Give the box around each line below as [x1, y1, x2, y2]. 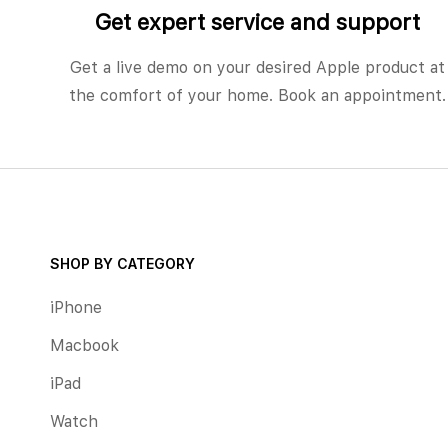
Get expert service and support [94, 8, 420, 35]
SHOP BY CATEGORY [50, 254, 195, 272]
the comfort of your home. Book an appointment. [68, 85, 446, 105]
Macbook [50, 335, 119, 355]
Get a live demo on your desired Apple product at [69, 57, 445, 77]
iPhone [50, 297, 102, 317]
